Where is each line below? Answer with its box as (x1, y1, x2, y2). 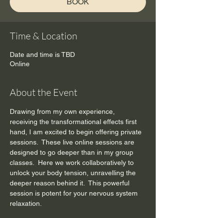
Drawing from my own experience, (10, 108, 117, 116)
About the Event (10, 86, 77, 99)
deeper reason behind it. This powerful (10, 179, 131, 187)
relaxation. (10, 200, 49, 208)
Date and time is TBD (10, 51, 75, 59)
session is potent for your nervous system (10, 189, 140, 198)
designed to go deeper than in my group (10, 148, 135, 157)
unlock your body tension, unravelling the (10, 169, 138, 177)
